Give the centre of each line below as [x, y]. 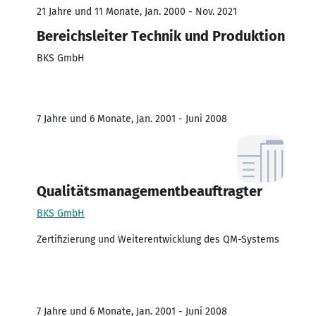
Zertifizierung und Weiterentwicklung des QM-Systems [158, 239]
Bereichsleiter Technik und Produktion [161, 36]
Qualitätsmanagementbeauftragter [150, 191]
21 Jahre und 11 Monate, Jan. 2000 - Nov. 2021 [137, 11]
